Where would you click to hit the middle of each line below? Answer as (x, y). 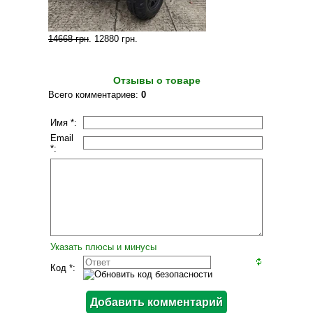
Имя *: (64, 123)
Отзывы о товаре (156, 80)
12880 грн (115, 39)
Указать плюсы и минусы (103, 247)
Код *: (63, 268)
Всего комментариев (92, 95)
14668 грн (68, 39)
